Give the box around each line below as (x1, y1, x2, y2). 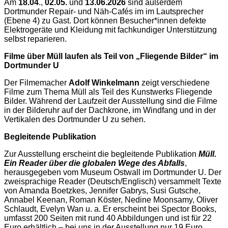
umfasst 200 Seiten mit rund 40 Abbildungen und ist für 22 (4, 214, 212, 223)
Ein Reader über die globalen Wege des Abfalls (4, 159, 185, 168)
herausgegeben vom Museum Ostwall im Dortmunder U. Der (4, 168, 221, 177)
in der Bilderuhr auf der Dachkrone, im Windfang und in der (4, 106, 216, 115)
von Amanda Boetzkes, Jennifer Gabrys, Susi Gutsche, (4, 186, 201, 195)
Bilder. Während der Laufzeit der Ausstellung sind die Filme (4, 97, 217, 106)
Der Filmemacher (4, 78, 69, 88)
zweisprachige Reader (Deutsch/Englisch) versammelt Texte (4, 177, 221, 186)
